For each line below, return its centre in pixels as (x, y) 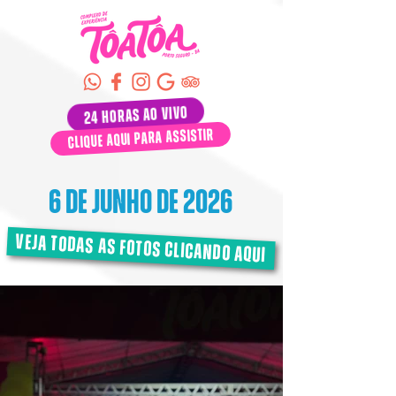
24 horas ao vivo (136, 114)
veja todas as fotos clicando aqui (141, 248)
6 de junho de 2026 (141, 202)
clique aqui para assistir (141, 138)
